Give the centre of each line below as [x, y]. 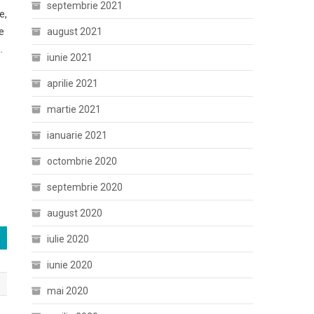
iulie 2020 [68, 239]
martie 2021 [74, 109]
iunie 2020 [70, 265]
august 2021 [75, 31]
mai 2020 [68, 291]
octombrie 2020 [82, 161]
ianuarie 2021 [77, 135]
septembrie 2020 [85, 187]
